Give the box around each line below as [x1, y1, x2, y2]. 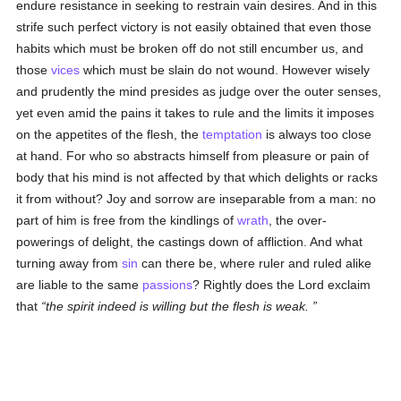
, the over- [269, 213, 328, 227]
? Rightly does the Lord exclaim [192, 277, 371, 292]
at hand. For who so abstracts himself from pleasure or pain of [16, 149, 370, 163]
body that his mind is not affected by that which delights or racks [16, 170, 379, 184]
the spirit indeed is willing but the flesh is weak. [46, 299, 313, 313]
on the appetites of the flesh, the [16, 127, 203, 141]
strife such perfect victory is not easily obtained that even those [16, 20, 372, 34]
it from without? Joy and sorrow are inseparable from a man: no [16, 192, 377, 206]
